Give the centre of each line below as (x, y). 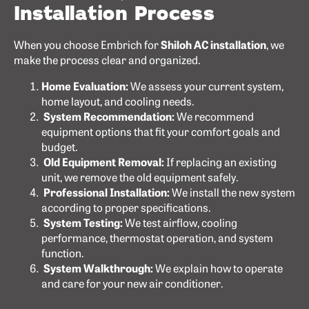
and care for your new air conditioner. (132, 283)
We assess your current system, (206, 86)
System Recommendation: (108, 116)
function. (63, 253)
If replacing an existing (220, 162)
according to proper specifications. (126, 207)
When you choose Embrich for (87, 44)
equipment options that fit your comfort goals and (161, 131)
